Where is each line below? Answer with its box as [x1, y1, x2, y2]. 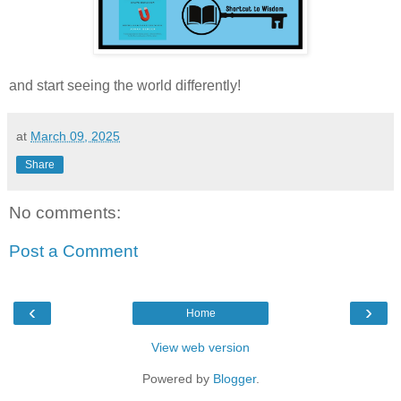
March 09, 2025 [30, 128, 120, 143]
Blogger [212, 371, 256, 386]
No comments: [9, 202, 121, 222]
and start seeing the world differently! [9, 77, 241, 93]
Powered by [141, 371, 213, 386]
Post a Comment [9, 242, 138, 261]
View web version [151, 339, 250, 354]
